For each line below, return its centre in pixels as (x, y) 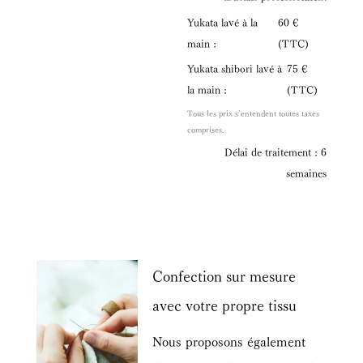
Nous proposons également (229, 341)
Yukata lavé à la (223, 22)
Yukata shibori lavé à (235, 68)
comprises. (206, 128)
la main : (207, 89)
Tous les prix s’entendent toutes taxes (254, 112)
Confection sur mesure (224, 274)
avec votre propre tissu (225, 303)
